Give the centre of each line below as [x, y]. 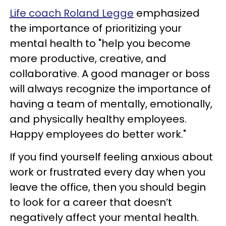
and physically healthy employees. [98, 119]
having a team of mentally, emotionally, [111, 104]
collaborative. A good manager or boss [110, 73]
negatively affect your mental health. [104, 217]
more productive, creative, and [88, 58]
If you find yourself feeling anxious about [111, 157]
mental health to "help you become [100, 43]
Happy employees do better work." [98, 134]
